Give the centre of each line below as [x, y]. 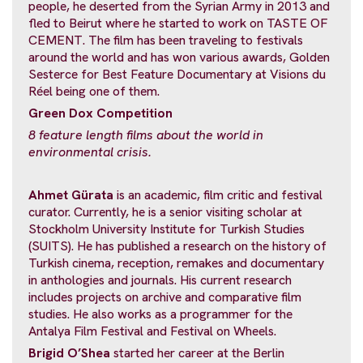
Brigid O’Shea [69, 352]
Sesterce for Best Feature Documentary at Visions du [177, 75]
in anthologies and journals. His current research [160, 280]
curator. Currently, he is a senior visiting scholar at [165, 212]
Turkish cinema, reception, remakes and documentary [176, 263]
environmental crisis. [90, 152]
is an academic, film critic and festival [218, 195]
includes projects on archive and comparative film [165, 297]
